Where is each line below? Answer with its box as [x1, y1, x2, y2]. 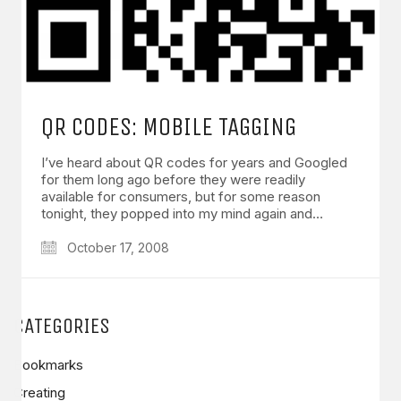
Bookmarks [13, 355, 83, 373]
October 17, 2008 [64, 239, 169, 255]
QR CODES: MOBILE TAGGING [41, 111, 296, 141]
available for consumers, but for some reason [41, 187, 320, 205]
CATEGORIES [13, 312, 110, 338]
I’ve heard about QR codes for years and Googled [41, 153, 347, 171]
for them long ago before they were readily [41, 170, 305, 188]
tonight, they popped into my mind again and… [41, 204, 323, 222]
